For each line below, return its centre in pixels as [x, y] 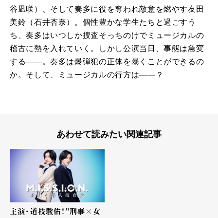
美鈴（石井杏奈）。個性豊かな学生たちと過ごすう [103, 22]
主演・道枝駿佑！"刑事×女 [55, 211]
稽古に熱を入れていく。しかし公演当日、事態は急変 [107, 48]
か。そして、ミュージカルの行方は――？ [87, 74]
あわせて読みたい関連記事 [109, 134]
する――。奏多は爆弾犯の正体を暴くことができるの [107, 61]
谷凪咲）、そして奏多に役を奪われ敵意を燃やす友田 [107, 9]
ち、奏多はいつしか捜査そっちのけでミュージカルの [107, 35]
